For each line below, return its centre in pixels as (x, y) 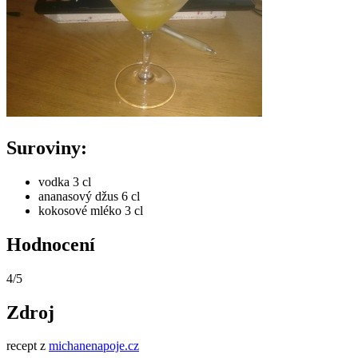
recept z (28, 346)
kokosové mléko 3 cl (91, 210)
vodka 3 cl (65, 181)
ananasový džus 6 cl (89, 196)
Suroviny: (47, 147)
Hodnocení (51, 244)
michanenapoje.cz (94, 346)
